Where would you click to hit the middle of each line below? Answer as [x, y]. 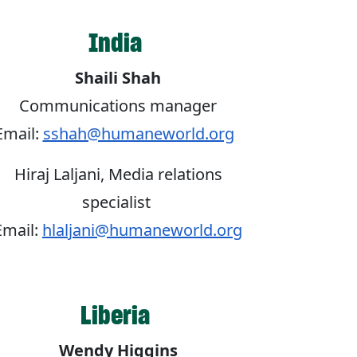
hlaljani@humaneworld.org [142, 230]
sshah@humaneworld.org [138, 134]
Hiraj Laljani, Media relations [118, 175]
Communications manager [118, 106]
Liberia [118, 316]
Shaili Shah [118, 78]
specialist [118, 202]
